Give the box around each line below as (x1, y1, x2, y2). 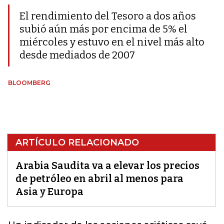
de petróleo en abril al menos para (15, 172, 183, 184)
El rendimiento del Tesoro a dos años (19, 10, 196, 22)
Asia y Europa (15, 185, 83, 197)
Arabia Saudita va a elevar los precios (15, 159, 199, 171)
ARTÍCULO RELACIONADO (15, 137, 139, 148)
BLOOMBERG (8, 79, 50, 86)
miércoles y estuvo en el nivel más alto (19, 36, 204, 48)
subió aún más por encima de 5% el (19, 23, 187, 35)
